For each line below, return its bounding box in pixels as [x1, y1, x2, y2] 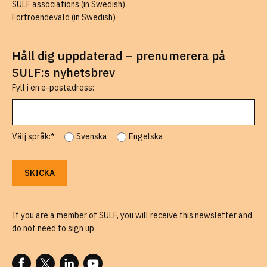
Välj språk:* [12, 131, 55, 142]
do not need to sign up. [12, 223, 96, 234]
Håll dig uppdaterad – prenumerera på [12, 48, 225, 64]
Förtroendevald [12, 12, 70, 23]
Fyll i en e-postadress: [12, 82, 94, 94]
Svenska [76, 131, 107, 142]
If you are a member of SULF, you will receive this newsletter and [12, 210, 252, 221]
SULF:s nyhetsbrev [12, 64, 115, 81]
